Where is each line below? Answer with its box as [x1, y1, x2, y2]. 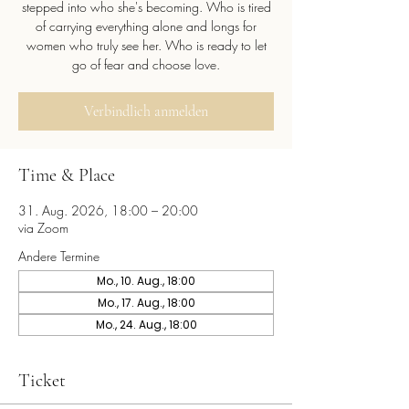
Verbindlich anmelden [84, 102, 208, 121]
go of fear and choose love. [72, 56, 220, 73]
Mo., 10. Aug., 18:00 [97, 273, 195, 288]
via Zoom [18, 219, 68, 236]
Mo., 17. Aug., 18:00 [97, 295, 195, 310]
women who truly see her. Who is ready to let [26, 37, 267, 54]
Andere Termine [18, 247, 100, 265]
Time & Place [18, 164, 115, 186]
